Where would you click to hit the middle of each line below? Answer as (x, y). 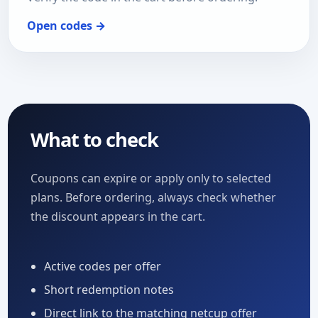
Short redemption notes (109, 290)
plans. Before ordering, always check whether (153, 197)
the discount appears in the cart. (118, 216)
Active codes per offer (103, 267)
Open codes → (66, 26)
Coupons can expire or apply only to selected (151, 178)
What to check (94, 140)
